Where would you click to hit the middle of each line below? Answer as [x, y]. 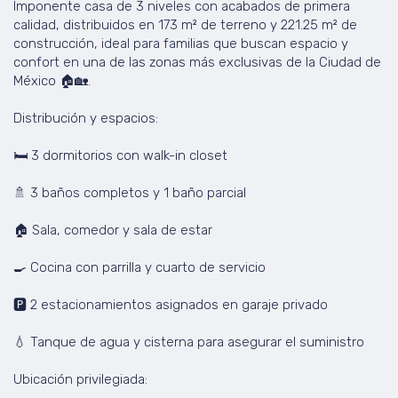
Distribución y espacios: [86, 118]
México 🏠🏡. [52, 81]
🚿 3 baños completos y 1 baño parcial [130, 193]
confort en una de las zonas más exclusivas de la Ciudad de [197, 62]
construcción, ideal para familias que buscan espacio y [181, 44]
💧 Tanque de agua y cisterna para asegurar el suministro [189, 342]
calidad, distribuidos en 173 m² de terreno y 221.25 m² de [185, 25]
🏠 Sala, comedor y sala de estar [113, 230]
